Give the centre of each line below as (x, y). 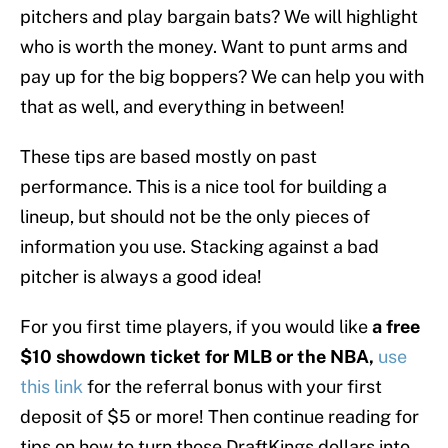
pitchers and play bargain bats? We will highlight (219, 17)
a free (394, 327)
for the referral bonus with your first (234, 387)
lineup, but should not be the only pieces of (195, 217)
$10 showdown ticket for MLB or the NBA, (197, 357)
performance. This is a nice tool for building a (203, 187)
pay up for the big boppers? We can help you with (222, 77)
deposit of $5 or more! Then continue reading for (219, 417)
